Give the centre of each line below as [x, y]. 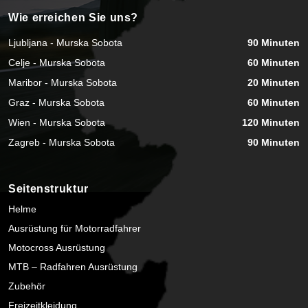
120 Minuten [271, 123]
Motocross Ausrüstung [57, 247]
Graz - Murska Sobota [56, 103]
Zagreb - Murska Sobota [62, 143]
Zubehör [27, 286]
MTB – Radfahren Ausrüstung [73, 266]
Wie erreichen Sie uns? [74, 18]
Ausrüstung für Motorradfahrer [75, 228]
